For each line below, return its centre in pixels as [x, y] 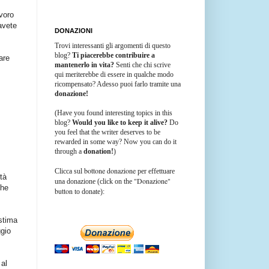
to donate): [89, 191]
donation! [98, 151]
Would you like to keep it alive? [120, 122]
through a [69, 151]
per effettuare [155, 171]
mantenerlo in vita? [84, 65]
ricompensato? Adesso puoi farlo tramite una [118, 84]
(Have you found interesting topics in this [113, 113]
